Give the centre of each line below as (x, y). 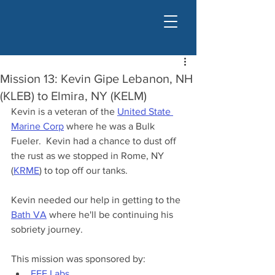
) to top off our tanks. (83, 170)
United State (145, 111)
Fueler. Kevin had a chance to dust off (95, 141)
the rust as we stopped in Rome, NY (89, 156)
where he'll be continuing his (111, 215)
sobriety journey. (47, 229)
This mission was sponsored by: (78, 259)
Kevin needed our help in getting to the (97, 200)
